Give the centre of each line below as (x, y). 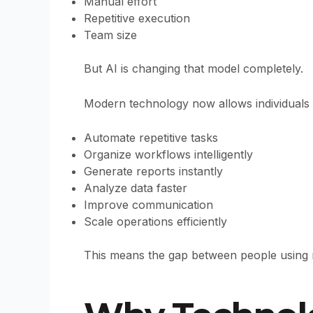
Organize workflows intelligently (168, 155)
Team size (110, 35)
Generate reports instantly (153, 172)
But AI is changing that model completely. (194, 69)
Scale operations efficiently (155, 222)
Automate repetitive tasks (151, 138)
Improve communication (148, 205)
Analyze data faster (136, 188)
